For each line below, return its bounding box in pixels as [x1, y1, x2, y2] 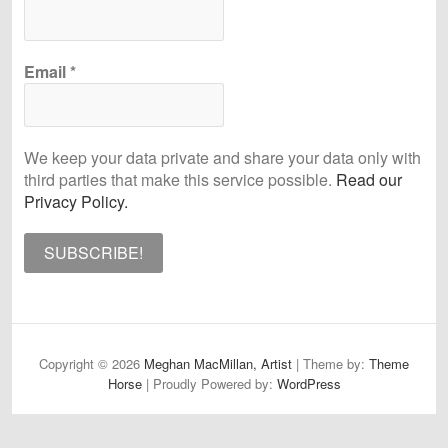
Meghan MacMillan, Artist [144, 354, 292, 374]
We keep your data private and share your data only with [24, 146, 421, 170]
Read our [336, 168, 402, 192]
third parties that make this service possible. [24, 168, 336, 192]
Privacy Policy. [24, 190, 128, 214]
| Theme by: [292, 354, 369, 374]
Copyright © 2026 [39, 354, 144, 374]
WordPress [276, 374, 341, 394]
